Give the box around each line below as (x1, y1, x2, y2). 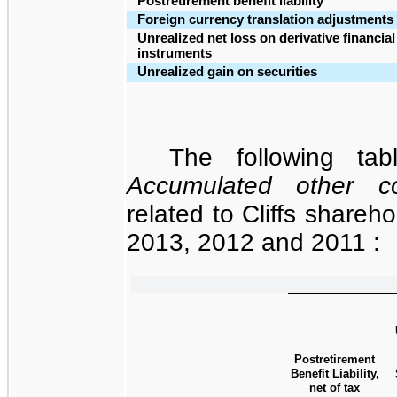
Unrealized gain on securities (137, 64, 317, 79)
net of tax (309, 380, 360, 394)
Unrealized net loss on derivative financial (137, 30, 395, 45)
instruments (137, 45, 212, 60)
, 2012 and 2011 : (183, 227, 380, 256)
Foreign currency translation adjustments (137, 12, 393, 27)
